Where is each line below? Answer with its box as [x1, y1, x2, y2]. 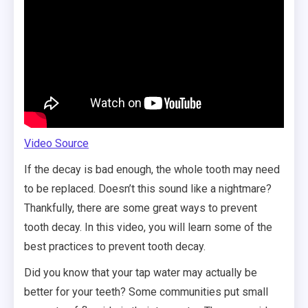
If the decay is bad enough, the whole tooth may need [24, 162, 280, 176]
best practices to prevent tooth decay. [24, 239, 206, 253]
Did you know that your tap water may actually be [24, 265, 257, 279]
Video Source [24, 136, 89, 150]
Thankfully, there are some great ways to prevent [24, 201, 257, 214]
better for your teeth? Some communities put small [24, 285, 268, 298]
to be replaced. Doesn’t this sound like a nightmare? [24, 181, 272, 195]
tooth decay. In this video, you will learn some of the [24, 220, 272, 234]
